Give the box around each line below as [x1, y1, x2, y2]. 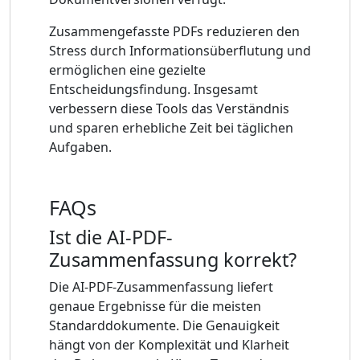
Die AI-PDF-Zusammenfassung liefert [49, 277, 273, 296]
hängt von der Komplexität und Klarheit [49, 335, 289, 354]
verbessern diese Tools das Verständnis [49, 99, 289, 117]
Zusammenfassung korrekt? [49, 246, 297, 272]
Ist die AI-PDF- [49, 223, 173, 250]
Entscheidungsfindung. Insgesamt [49, 80, 258, 98]
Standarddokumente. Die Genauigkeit [49, 316, 280, 334]
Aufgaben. [49, 137, 112, 156]
